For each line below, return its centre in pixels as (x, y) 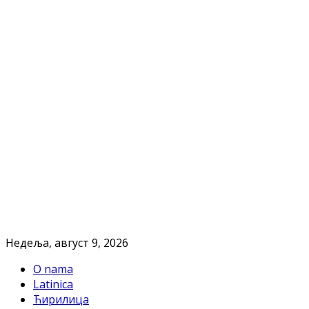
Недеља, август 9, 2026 (67, 243)
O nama (53, 269)
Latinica (53, 284)
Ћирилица (61, 299)
